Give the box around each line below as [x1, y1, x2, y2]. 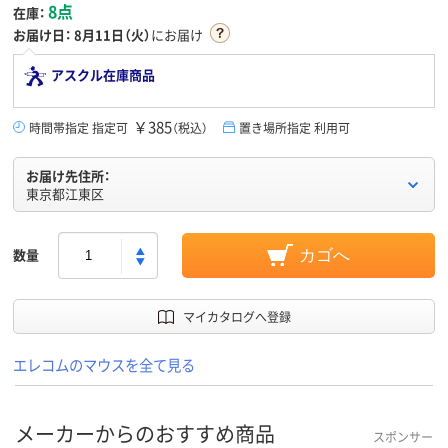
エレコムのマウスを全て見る [13, 354, 195, 376]
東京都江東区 [26, 184, 104, 204]
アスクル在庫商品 [51, 65, 155, 85]
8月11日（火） [74, 25, 151, 45]
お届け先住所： [26, 166, 110, 186]
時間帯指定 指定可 [29, 119, 128, 137]
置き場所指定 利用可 [239, 119, 350, 137]
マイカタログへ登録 [182, 308, 291, 326]
